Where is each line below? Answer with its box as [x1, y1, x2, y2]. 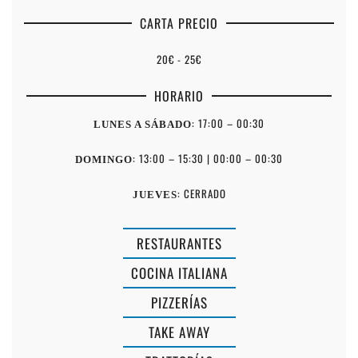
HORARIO [154, 86, 204, 106]
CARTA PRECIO [140, 14, 218, 34]
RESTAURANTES [136, 233, 222, 254]
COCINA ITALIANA [130, 263, 228, 284]
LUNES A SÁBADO [93, 118, 192, 131]
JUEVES [132, 189, 177, 201]
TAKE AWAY [148, 322, 210, 343]
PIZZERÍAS [150, 292, 208, 313]
